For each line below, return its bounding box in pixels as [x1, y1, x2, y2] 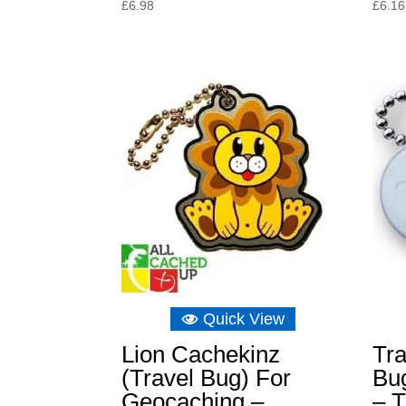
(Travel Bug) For [121, 364, 292, 392]
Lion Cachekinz [121, 341, 281, 369]
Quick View [202, 310, 285, 329]
